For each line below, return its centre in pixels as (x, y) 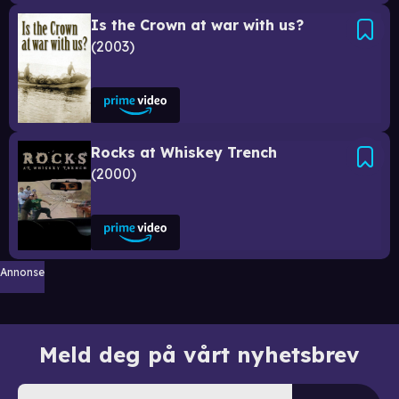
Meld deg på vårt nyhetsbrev (199, 354)
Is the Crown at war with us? (197, 24)
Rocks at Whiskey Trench (184, 152)
